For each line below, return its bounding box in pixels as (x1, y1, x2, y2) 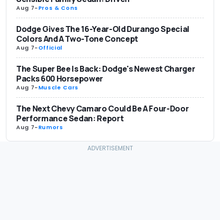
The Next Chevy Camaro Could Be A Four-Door (16, 103, 189, 114)
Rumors (38, 123, 63, 132)
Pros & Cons (38, 4, 78, 12)
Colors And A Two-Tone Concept (16, 33, 138, 45)
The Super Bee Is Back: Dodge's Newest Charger (16, 63, 195, 75)
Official (38, 44, 62, 52)
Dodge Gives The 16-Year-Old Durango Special (16, 24, 190, 35)
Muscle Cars (38, 83, 79, 92)
